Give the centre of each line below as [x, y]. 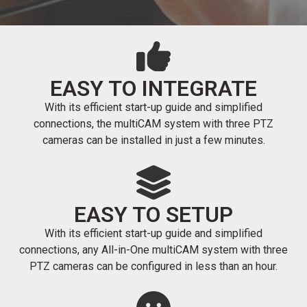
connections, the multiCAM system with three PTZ [153, 123]
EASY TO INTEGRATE [153, 88]
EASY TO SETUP [153, 214]
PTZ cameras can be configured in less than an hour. [153, 266]
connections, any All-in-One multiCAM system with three [153, 249]
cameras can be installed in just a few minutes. [153, 140]
